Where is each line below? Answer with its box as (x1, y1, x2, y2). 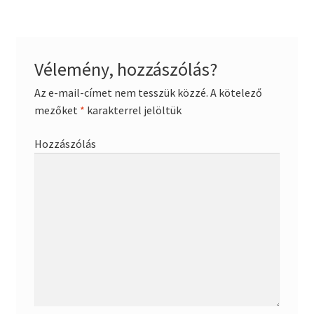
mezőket (34, 102, 80, 117)
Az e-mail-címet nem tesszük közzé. (34, 85, 208, 100)
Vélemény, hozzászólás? (34, 57, 217, 81)
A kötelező (207, 85, 262, 100)
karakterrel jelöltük (84, 102, 182, 117)
